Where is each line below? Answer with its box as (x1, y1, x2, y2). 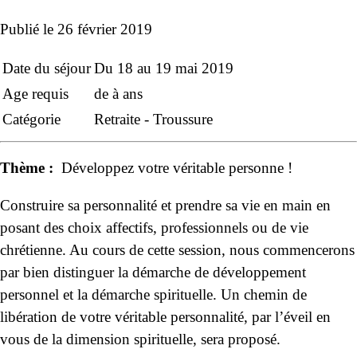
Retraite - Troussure (94, 111, 213, 128)
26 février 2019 (57, 20, 152, 37)
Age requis (2, 85, 69, 103)
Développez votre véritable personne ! (57, 159, 292, 177)
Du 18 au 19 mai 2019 (94, 60, 233, 77)
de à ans (94, 85, 143, 103)
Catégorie (2, 111, 61, 128)
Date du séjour (2, 60, 91, 77)
